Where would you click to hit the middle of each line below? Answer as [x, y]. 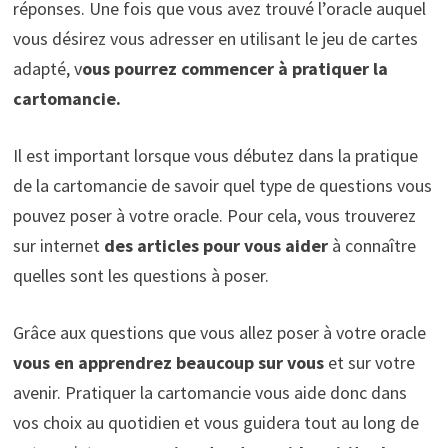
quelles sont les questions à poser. [142, 276]
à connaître [371, 246]
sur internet [58, 246]
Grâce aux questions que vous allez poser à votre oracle [219, 333]
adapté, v [47, 69]
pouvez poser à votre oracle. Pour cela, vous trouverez [214, 216]
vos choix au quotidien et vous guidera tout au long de [215, 423]
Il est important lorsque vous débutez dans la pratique [215, 156]
